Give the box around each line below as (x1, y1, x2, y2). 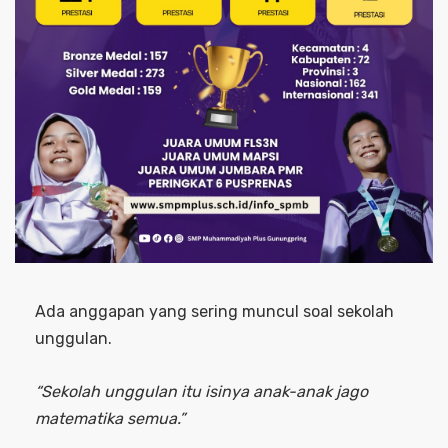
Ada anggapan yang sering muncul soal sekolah (35, 302, 394, 322)
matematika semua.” (35, 409, 185, 429)
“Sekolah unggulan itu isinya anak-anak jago (35, 382, 368, 402)
